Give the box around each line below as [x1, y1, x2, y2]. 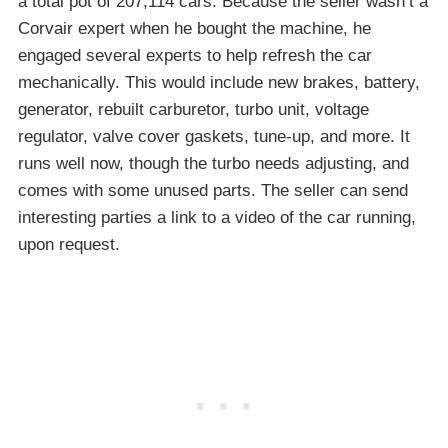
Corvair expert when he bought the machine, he [18, 19, 371, 39]
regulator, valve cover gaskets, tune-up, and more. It [18, 127, 410, 147]
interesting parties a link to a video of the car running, [18, 208, 416, 228]
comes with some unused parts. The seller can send [18, 181, 408, 201]
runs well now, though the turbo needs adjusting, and [18, 154, 409, 174]
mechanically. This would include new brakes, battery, [18, 73, 420, 93]
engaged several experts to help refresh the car [18, 46, 372, 66]
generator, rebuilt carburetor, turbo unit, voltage [18, 100, 369, 120]
